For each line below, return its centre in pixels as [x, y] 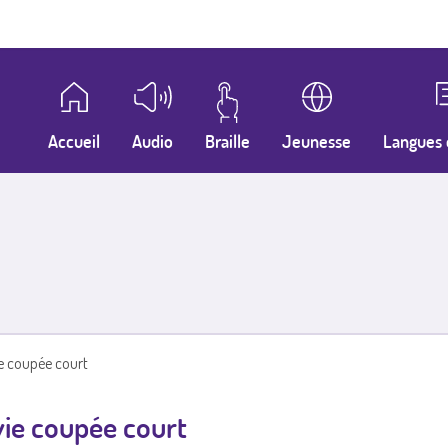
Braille [227, 141]
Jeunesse [316, 141]
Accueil [74, 141]
